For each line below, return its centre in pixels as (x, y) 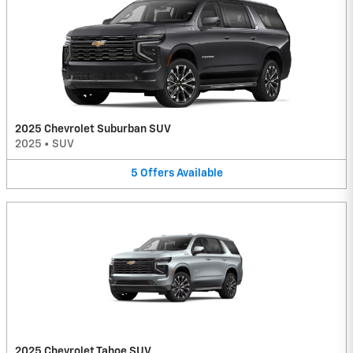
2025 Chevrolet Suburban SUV (93, 130)
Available (199, 174)
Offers (157, 174)
